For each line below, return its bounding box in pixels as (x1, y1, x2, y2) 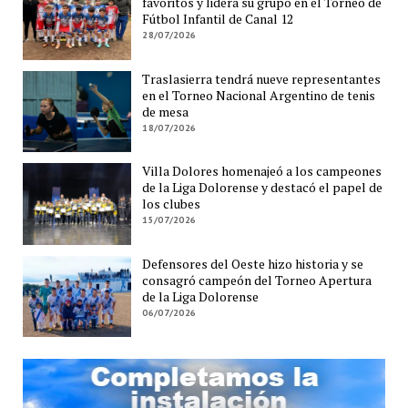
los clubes (142, 195, 201, 213)
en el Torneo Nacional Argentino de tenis (142, 86, 376, 104)
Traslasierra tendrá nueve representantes (142, 69, 382, 87)
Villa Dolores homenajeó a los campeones (142, 162, 382, 180)
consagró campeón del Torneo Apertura (142, 270, 372, 289)
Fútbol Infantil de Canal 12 (142, 10, 294, 28)
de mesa (142, 102, 189, 120)
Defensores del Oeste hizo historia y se (142, 254, 364, 272)
